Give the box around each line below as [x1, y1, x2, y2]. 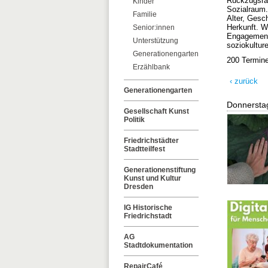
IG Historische [124, 203, 172, 212]
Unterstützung [133, 36, 178, 45]
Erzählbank [133, 63, 170, 71]
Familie [133, 10, 157, 19]
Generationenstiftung [124, 166, 196, 174]
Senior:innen [133, 23, 175, 32]
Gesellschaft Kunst [124, 107, 189, 115]
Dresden [124, 182, 153, 191]
